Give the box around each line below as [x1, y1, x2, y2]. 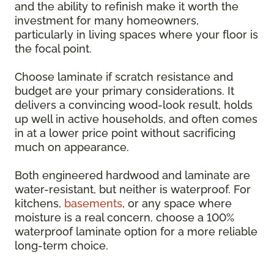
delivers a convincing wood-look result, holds [15, 98, 253, 111]
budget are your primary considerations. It [15, 84, 234, 97]
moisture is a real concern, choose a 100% [15, 211, 234, 224]
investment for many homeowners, [15, 14, 199, 27]
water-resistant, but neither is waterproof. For [15, 183, 251, 196]
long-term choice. [15, 239, 108, 252]
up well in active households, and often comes [15, 113, 257, 125]
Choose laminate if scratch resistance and [15, 70, 233, 83]
